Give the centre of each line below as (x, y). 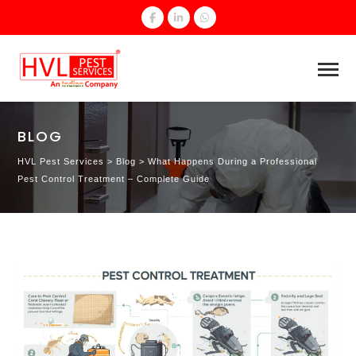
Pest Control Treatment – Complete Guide (114, 178)
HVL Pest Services (61, 161)
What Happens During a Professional (233, 161)
